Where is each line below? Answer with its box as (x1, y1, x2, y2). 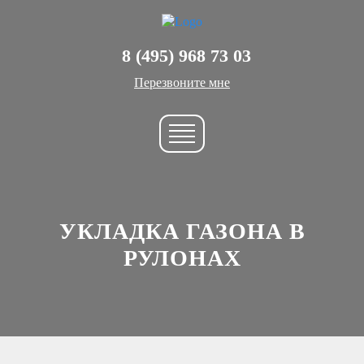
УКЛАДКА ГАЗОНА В (58, 218, 305, 244)
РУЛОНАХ (123, 245, 241, 271)
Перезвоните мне (134, 75, 230, 89)
